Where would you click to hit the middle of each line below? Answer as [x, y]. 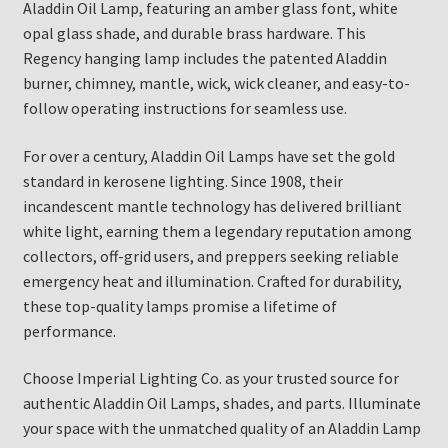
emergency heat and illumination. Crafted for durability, [212, 280]
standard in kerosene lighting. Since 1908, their [182, 180]
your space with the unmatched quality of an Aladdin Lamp [221, 428]
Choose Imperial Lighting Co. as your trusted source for [210, 378]
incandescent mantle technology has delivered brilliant [212, 205]
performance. [69, 330]
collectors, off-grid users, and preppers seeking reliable [210, 255]
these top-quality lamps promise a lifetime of [179, 305]
